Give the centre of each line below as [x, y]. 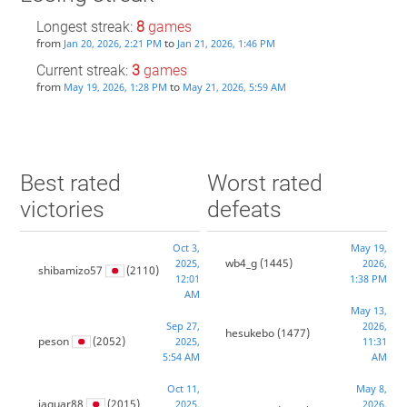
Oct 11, [183, 389]
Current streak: [84, 71]
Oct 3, [186, 248]
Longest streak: [86, 27]
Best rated [70, 184]
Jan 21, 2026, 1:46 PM [226, 44]
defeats [245, 210]
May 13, [369, 311]
